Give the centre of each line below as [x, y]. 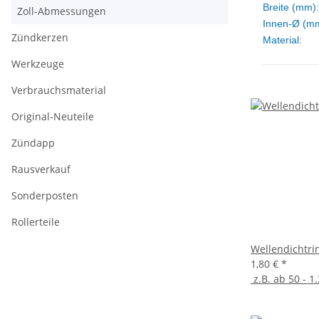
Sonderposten [45, 195]
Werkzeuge [38, 64]
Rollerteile [36, 222]
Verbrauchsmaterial [59, 90]
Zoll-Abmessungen [62, 11]
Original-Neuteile [53, 116]
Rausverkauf [41, 169]
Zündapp [33, 143]
